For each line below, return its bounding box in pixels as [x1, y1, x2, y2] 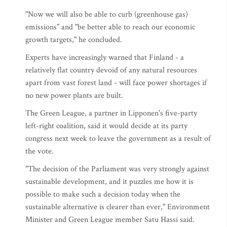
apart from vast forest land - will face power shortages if [25, 78, 207, 88]
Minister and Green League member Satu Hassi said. [25, 214, 195, 225]
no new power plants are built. [25, 90, 123, 101]
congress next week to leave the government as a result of [25, 133, 211, 144]
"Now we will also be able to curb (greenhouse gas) [25, 9, 188, 20]
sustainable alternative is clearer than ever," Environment [25, 202, 210, 212]
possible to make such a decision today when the [25, 189, 180, 200]
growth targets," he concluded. [25, 34, 122, 45]
